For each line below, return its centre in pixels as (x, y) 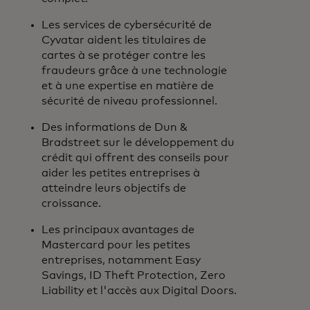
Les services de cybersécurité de (127, 25)
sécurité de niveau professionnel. (129, 101)
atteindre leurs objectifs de (114, 188)
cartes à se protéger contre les (124, 55)
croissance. (73, 203)
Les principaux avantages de (118, 230)
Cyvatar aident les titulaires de (124, 40)
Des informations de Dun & (115, 127)
